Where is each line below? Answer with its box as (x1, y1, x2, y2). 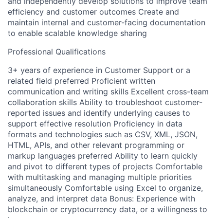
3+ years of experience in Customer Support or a (8, 65, 190, 75)
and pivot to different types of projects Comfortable (8, 162, 202, 171)
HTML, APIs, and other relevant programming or (8, 140, 184, 150)
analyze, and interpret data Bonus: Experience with (8, 194, 195, 203)
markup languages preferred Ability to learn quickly (8, 151, 198, 161)
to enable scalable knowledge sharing (8, 28, 147, 38)
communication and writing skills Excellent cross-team (8, 87, 209, 96)
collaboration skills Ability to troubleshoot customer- (8, 97, 202, 107)
